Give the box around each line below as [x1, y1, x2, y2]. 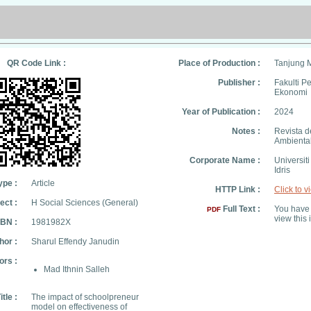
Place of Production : [178, 58, 260, 68]
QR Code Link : [6, 58, 66, 68]
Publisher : [218, 78, 260, 87]
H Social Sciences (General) [31, 198, 138, 208]
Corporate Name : [190, 155, 260, 165]
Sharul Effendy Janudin [31, 237, 119, 246]
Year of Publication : [182, 107, 260, 117]
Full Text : [221, 204, 260, 214]
